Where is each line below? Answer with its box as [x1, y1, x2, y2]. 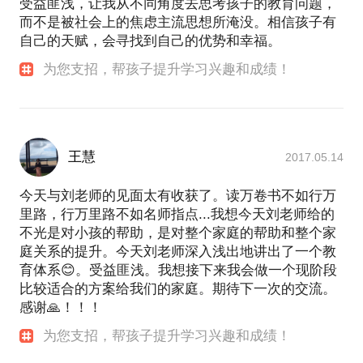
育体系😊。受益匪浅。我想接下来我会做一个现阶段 [19, 263, 337, 279]
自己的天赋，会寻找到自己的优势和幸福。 [19, 33, 281, 49]
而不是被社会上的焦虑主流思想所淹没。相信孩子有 [19, 15, 336, 30]
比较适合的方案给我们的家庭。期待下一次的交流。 [19, 281, 336, 297]
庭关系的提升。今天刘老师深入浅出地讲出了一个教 [19, 244, 336, 260]
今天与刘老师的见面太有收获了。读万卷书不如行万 [19, 188, 336, 204]
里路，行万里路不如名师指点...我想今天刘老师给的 [19, 207, 335, 223]
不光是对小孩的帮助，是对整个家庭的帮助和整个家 [19, 225, 336, 241]
